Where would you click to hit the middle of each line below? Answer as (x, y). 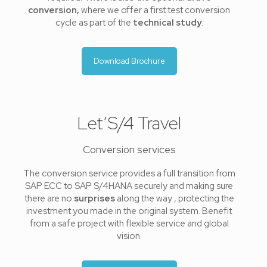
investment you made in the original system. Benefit (129, 211)
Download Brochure (129, 61)
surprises (93, 198)
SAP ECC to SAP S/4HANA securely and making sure (129, 186)
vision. (129, 236)
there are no (48, 198)
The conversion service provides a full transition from (129, 173)
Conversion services (129, 149)
